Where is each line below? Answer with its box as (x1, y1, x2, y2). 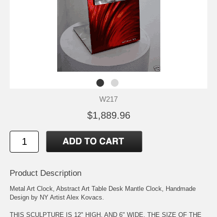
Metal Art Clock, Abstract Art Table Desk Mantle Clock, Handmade (10, 185, 196, 192)
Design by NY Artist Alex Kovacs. (10, 193, 104, 201)
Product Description (10, 168, 81, 178)
